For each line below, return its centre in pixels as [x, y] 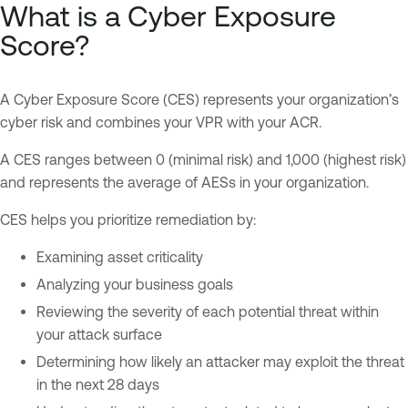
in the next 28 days [98, 385]
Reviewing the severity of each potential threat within [208, 312]
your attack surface [99, 335]
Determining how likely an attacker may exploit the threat [220, 362]
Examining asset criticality [120, 257]
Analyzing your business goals [135, 285]
